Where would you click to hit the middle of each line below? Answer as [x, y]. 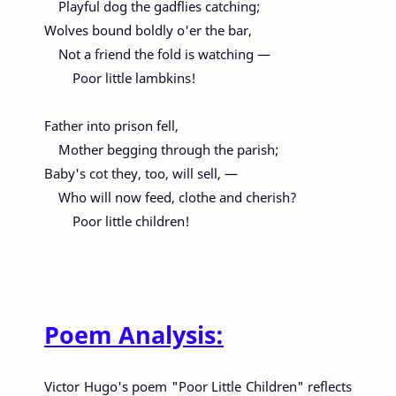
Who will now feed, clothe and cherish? [171, 198]
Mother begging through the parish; [161, 150]
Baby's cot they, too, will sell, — [143, 174]
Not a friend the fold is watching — [159, 54]
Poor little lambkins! [120, 78]
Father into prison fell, [111, 126]
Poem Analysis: [134, 334]
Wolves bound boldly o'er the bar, [148, 30]
